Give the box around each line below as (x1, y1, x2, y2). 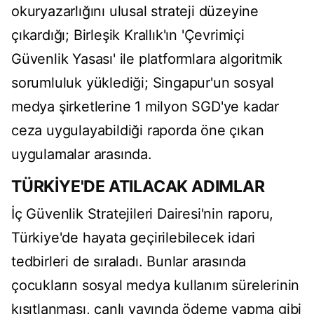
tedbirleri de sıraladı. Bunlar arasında (11, 253, 247, 271)
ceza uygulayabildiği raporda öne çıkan (11, 122, 264, 139)
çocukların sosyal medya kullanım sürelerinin (11, 277, 300, 294)
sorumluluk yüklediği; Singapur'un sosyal (11, 74, 274, 92)
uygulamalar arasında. (11, 146, 152, 163)
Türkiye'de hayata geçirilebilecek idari (11, 229, 256, 247)
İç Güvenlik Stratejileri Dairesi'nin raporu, (11, 205, 274, 223)
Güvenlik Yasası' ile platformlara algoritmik (11, 50, 283, 68)
